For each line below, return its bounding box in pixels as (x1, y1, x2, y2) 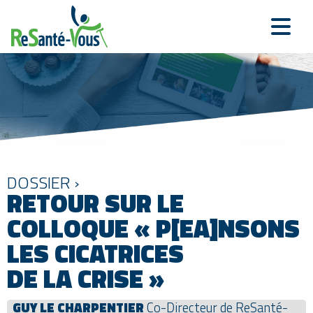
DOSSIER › (7, 169, 80, 195)
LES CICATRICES (7, 233, 184, 272)
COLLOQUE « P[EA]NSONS (7, 208, 300, 247)
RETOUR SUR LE (7, 183, 184, 222)
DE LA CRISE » (7, 259, 164, 298)
